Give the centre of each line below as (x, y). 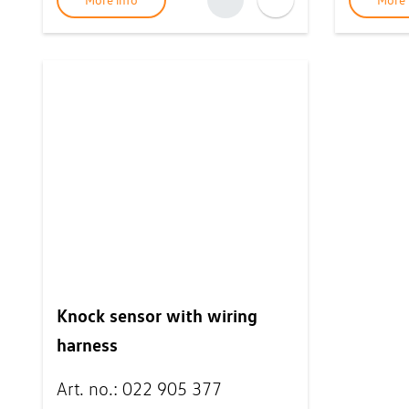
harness (87, 345)
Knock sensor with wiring (157, 315)
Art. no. (85, 389)
